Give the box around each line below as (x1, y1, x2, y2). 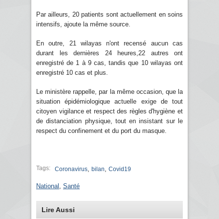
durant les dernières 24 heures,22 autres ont (36, 49, 183, 57)
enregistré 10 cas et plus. (36, 68, 108, 76)
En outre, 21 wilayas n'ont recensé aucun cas (36, 39, 183, 47)
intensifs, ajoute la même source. (36, 20, 131, 28)
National (36, 182, 59, 190)
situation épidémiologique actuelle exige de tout (36, 97, 183, 105)
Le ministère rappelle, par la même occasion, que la (36, 88, 183, 95)
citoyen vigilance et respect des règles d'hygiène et (36, 107, 183, 115)
